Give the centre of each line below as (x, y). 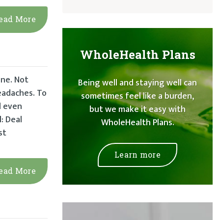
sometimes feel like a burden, (137, 96)
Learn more (137, 154)
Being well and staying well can (137, 83)
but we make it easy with (137, 110)
